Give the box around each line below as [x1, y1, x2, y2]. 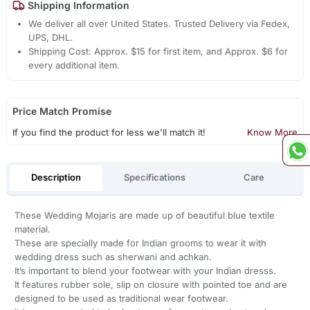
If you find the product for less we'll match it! [12, 127, 206, 138]
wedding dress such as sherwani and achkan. [14, 250, 212, 262]
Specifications [124, 172, 186, 183]
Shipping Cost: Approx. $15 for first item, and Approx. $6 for [28, 46, 289, 57]
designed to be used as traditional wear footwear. [14, 292, 228, 304]
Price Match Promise [12, 105, 111, 118]
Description [30, 172, 81, 183]
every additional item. [28, 60, 120, 71]
